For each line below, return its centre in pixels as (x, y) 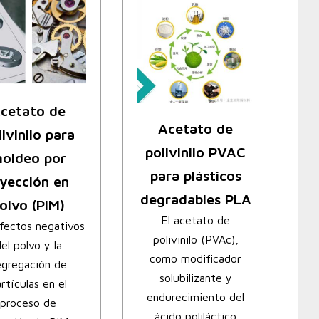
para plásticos (195, 176)
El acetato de (196, 220)
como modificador (196, 259)
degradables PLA (195, 199)
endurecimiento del (196, 297)
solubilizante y (195, 278)
